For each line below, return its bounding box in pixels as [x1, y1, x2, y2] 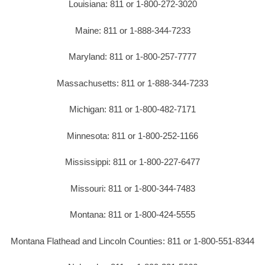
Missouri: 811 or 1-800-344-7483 [70, 183, 195, 193]
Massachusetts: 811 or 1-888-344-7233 [57, 77, 208, 88]
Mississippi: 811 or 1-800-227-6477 [65, 157, 200, 167]
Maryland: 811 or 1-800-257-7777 [69, 51, 196, 62]
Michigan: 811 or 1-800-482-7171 [69, 104, 196, 115]
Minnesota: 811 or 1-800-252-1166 [67, 130, 198, 141]
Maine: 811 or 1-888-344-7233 [75, 25, 190, 35]
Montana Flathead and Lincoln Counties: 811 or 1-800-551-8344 [11, 235, 254, 246]
